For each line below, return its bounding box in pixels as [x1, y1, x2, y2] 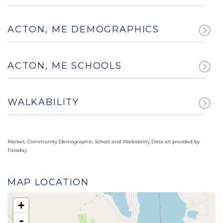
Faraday [7, 147, 27, 153]
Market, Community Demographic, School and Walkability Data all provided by [7, 139, 200, 145]
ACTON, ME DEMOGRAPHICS [7, 24, 160, 35]
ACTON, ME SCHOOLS [7, 60, 122, 72]
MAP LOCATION [7, 177, 89, 188]
